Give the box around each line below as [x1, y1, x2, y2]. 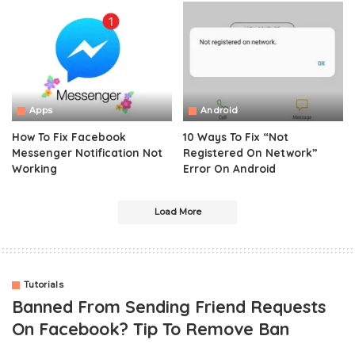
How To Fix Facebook [12, 130, 126, 144]
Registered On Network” [183, 146, 318, 160]
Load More [154, 207, 201, 218]
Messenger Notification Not [12, 146, 162, 160]
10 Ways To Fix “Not [183, 130, 288, 144]
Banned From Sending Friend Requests [12, 296, 326, 318]
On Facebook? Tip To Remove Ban [12, 318, 289, 340]
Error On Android [183, 162, 276, 176]
